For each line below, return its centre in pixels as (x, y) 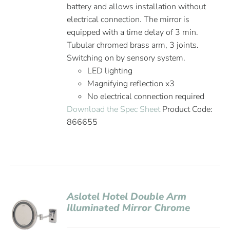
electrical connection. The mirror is (128, 20)
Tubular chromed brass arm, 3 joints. (133, 45)
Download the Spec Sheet (114, 109)
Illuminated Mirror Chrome (129, 208)
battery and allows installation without (137, 7)
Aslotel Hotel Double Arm (127, 197)
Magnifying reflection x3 (131, 84)
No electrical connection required (146, 97)
